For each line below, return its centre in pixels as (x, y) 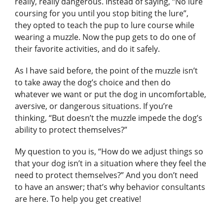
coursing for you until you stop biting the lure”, (102, 14)
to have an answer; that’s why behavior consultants (110, 187)
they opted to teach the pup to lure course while (105, 25)
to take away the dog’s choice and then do (93, 83)
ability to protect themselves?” (72, 130)
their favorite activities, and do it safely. (88, 49)
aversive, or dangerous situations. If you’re (94, 106)
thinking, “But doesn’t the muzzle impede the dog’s (109, 118)
